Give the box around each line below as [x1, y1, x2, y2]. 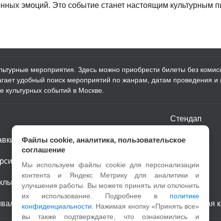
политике [170, 192, 199, 200]
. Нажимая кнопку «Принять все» [92, 202, 199, 210]
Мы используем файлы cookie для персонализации [22, 161, 199, 169]
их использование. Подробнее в [22, 192, 170, 200]
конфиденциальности [22, 202, 92, 210]
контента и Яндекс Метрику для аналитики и [22, 171, 199, 179]
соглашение [22, 146, 65, 154]
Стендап [170, 114, 202, 123]
